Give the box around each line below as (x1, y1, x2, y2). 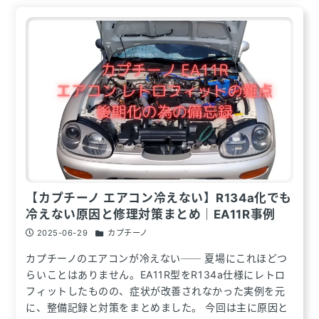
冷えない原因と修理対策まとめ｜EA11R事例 (26, 206, 276, 221)
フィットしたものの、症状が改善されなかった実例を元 (26, 285, 286, 298)
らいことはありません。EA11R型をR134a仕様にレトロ (26, 268, 286, 281)
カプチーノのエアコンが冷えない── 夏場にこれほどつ (26, 252, 288, 265)
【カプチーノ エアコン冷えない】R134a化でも (26, 190, 292, 205)
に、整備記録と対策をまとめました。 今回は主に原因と (26, 301, 288, 314)
